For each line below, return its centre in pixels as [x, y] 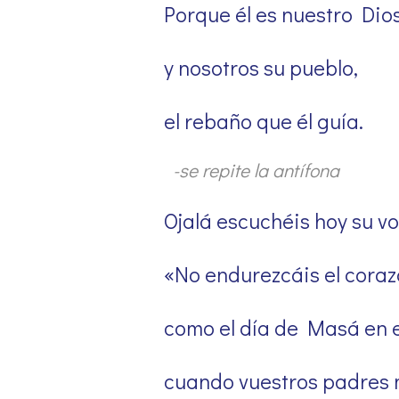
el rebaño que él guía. [263, 121]
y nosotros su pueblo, [261, 68]
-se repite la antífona [256, 170]
